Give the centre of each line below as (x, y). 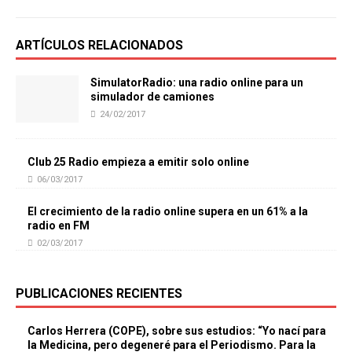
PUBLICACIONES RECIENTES (99, 294)
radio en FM (59, 226)
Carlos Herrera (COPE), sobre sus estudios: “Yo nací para (177, 331)
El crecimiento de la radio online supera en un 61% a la (168, 212)
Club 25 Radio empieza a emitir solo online (138, 162)
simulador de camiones (152, 96)
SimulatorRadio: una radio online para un (197, 82)
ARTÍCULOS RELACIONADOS (99, 45)
